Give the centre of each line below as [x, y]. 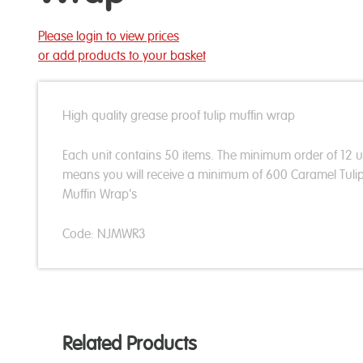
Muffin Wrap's [100, 194]
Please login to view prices [109, 36]
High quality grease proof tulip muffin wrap [179, 115]
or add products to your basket [122, 56]
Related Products [130, 344]
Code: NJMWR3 [104, 234]
